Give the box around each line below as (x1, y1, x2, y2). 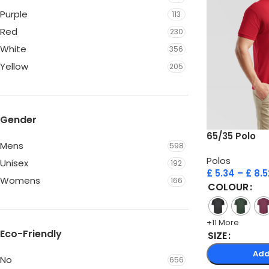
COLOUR (207, 180, 249, 194)
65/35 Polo (206, 129, 256, 142)
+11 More (206, 216, 239, 228)
